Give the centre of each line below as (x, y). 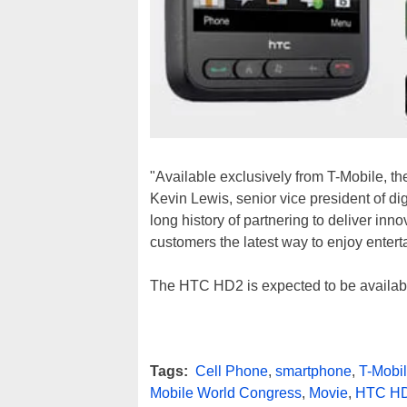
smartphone (313, 372)
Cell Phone (232, 372)
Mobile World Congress (226, 393)
